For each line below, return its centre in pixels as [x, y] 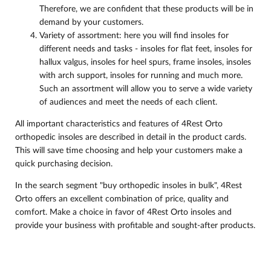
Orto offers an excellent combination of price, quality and [122, 199]
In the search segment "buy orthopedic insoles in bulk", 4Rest [129, 186]
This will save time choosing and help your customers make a [129, 151]
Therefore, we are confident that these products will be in [146, 9]
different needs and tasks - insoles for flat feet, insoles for [146, 49]
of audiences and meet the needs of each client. [128, 102]
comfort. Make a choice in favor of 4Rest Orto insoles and [123, 212]
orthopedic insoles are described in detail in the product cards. [131, 137]
